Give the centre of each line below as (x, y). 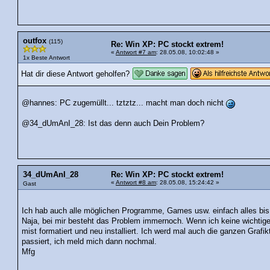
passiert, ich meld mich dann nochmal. (89, 241)
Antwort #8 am (136, 183)
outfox (35, 41)
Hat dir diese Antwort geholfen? (75, 74)
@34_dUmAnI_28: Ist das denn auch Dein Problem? (113, 124)
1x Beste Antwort (46, 57)
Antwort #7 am (136, 52)
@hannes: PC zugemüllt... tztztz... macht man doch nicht (124, 103)
